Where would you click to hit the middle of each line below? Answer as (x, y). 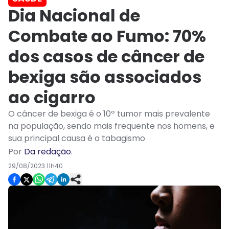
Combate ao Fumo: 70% (107, 36)
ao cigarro (52, 98)
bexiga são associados (105, 77)
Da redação (48, 152)
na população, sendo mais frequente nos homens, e (111, 126)
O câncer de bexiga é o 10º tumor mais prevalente (109, 114)
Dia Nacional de (74, 16)
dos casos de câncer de (106, 57)
